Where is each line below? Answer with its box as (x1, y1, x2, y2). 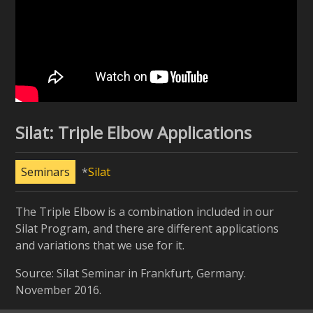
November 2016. (15, 282, 102, 298)
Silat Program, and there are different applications (15, 221, 279, 237)
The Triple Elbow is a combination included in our (15, 204, 275, 220)
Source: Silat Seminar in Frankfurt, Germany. (15, 265, 247, 282)
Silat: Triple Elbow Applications (15, 121, 252, 145)
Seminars (21, 164, 71, 180)
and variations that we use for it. (15, 238, 185, 254)
